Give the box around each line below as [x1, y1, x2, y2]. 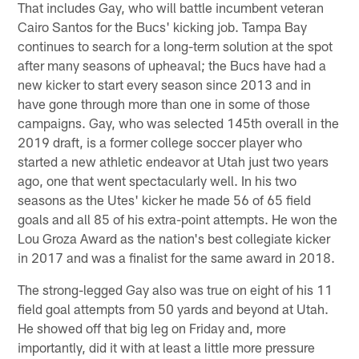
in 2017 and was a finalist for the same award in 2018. [18, 248, 336, 265]
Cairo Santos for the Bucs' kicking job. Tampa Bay [18, 18, 308, 34]
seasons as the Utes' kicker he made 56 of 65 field [18, 191, 312, 208]
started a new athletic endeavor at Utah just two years [18, 152, 329, 169]
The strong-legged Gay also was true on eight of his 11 [18, 280, 333, 297]
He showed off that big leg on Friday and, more [18, 319, 287, 336]
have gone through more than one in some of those [18, 95, 311, 111]
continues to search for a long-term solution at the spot [18, 37, 333, 54]
